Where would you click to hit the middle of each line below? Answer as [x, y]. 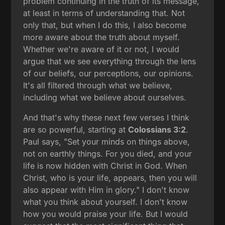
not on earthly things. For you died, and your [108, 153]
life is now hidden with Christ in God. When [105, 165]
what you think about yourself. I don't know [105, 202]
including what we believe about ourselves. [105, 97]
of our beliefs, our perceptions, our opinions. [108, 73]
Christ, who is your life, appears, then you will [110, 178]
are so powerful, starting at [76, 129]
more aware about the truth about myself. [102, 37]
